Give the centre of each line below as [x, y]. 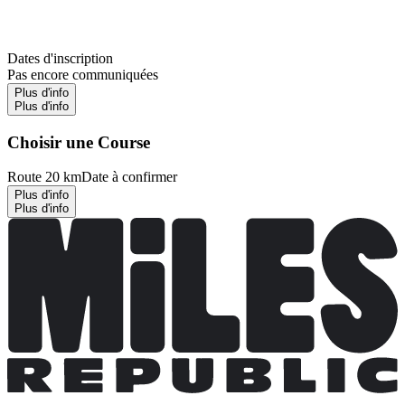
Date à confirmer [129, 177]
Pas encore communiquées [83, 74]
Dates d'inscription [60, 58]
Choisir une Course [79, 142]
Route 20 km [44, 177]
